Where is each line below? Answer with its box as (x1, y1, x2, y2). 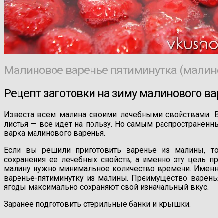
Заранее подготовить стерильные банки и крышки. (4, 199, 191, 209)
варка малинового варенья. (4, 128, 105, 138)
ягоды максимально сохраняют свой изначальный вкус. (4, 182, 209, 192)
